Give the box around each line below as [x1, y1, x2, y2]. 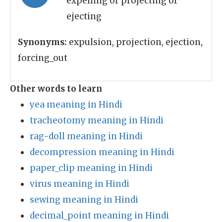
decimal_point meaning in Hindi [30, 210, 169, 221]
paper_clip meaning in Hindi [30, 163, 153, 173]
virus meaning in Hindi [30, 178, 129, 189]
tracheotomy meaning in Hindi [30, 115, 164, 126]
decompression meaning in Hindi [30, 147, 174, 158]
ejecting [66, 11, 102, 22]
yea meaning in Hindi [30, 99, 122, 110]
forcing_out [18, 53, 67, 63]
